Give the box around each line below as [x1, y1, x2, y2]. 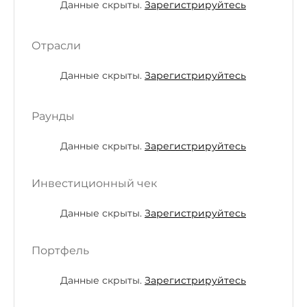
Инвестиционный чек [32, 177, 157, 191]
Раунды [32, 110, 75, 123]
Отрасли [32, 39, 81, 53]
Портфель [32, 244, 89, 258]
